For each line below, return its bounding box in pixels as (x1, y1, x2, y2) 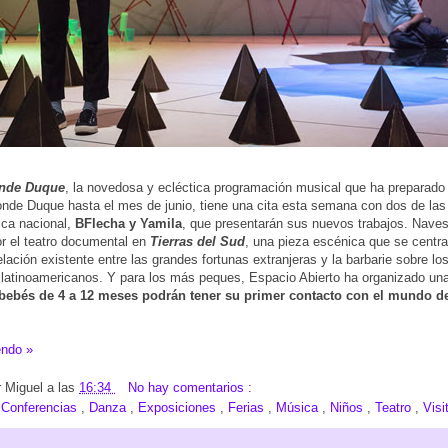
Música (276, 400, 322, 416)
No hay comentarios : (128, 380, 252, 396)
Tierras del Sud (150, 233, 245, 249)
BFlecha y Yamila (75, 215, 182, 231)
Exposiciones (138, 400, 220, 416)
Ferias (228, 400, 268, 416)
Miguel (5, 380, 47, 396)
